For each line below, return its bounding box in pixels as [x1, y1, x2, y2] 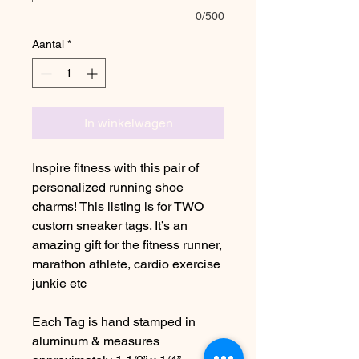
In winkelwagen [83, 115, 173, 131]
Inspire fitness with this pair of [32, 160, 199, 175]
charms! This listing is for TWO [32, 199, 204, 214]
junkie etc [32, 276, 87, 291]
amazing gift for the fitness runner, [32, 237, 222, 252]
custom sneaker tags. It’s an [32, 218, 188, 233]
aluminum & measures [32, 333, 159, 349]
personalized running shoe [32, 179, 184, 195]
